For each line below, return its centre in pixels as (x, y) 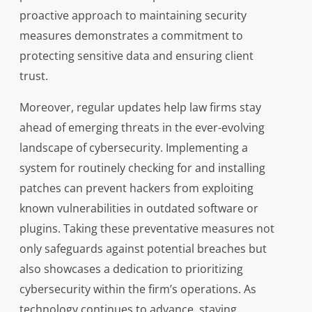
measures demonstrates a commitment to (131, 36)
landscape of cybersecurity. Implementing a (133, 148)
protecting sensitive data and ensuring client (136, 56)
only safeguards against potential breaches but (143, 249)
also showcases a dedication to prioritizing (131, 269)
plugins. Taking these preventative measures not (147, 229)
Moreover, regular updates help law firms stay (140, 108)
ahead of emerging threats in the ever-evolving (142, 128)
